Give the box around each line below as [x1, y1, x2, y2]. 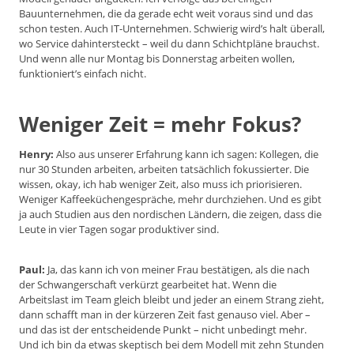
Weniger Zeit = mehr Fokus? [19, 110, 301, 139]
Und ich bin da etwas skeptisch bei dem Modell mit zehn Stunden [19, 337, 324, 352]
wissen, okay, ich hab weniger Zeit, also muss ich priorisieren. [19, 177, 302, 192]
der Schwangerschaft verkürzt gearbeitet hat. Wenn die [19, 277, 277, 292]
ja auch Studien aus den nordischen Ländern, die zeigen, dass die [19, 207, 322, 222]
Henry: [19, 147, 54, 162]
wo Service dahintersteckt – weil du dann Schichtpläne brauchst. [19, 36, 319, 51]
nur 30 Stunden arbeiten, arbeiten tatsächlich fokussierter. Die [19, 162, 309, 177]
